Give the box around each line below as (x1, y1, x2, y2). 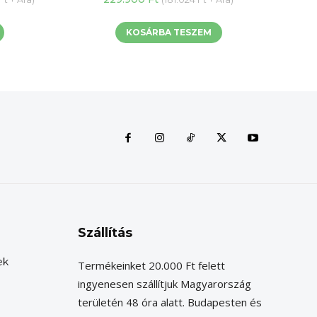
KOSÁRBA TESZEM (125, 26, 212, 38)
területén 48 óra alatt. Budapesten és (78, 294, 262, 309)
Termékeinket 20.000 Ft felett (78, 258, 225, 272)
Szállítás (78, 224, 132, 241)
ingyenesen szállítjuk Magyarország (78, 276, 251, 291)
